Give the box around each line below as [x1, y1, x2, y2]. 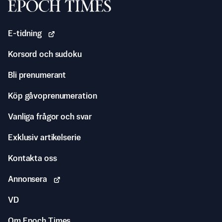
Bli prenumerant [8, 71, 66, 80]
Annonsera [8, 175, 47, 184]
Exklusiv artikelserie [8, 133, 81, 142]
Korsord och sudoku [8, 50, 82, 59]
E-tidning [8, 29, 42, 38]
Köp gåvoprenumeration [8, 92, 97, 101]
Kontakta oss [8, 154, 57, 163]
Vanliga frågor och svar [8, 112, 92, 121]
